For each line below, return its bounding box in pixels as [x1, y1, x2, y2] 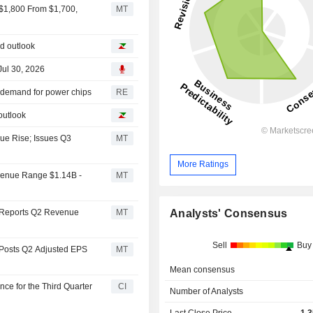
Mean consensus [170, 264, 235, 275]
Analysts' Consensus [170, 207, 288, 219]
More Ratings [177, 159, 229, 170]
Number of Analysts [170, 286, 244, 296]
